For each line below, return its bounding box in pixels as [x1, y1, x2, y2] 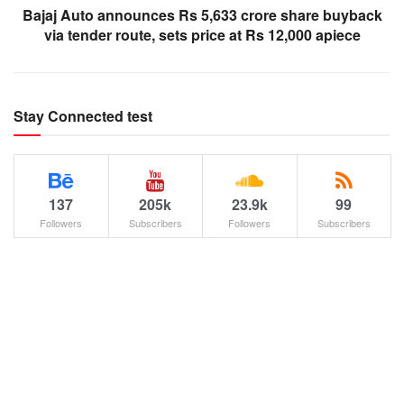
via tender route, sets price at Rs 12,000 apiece [43, 23, 361, 45]
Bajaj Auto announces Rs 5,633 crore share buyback [22, 4, 382, 25]
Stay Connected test [14, 105, 152, 126]
